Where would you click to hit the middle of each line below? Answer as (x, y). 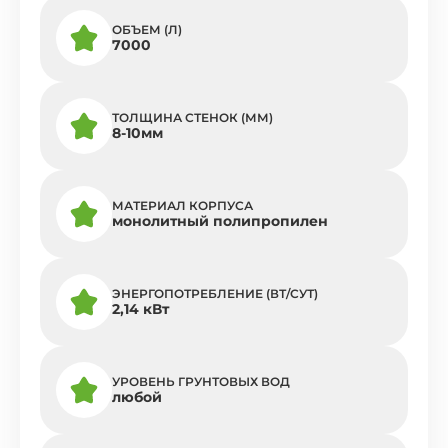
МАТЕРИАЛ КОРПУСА (182, 206)
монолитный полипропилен (220, 221)
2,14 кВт (140, 309)
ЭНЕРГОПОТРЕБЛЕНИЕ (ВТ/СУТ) (215, 294)
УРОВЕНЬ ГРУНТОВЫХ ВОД (201, 382)
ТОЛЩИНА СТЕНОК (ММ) (192, 118)
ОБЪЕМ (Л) (147, 30)
